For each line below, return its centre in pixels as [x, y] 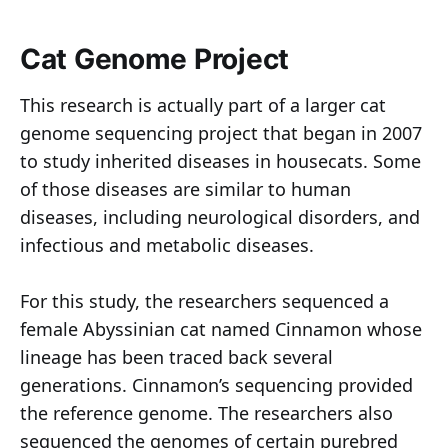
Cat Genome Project [154, 59]
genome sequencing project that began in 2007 [221, 133]
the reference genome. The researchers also [206, 413]
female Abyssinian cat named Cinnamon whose [221, 329]
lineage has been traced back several [176, 357]
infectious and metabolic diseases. [167, 245]
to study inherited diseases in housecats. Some [220, 161]
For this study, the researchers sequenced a [204, 301]
